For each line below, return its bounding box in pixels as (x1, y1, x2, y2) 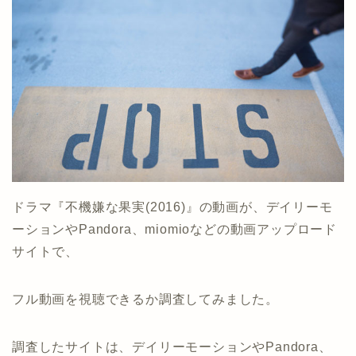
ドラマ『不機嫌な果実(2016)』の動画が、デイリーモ (12, 199, 333, 214)
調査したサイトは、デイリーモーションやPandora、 (12, 339, 332, 354)
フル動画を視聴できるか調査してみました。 (12, 292, 279, 306)
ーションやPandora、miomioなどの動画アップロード (12, 222, 337, 236)
